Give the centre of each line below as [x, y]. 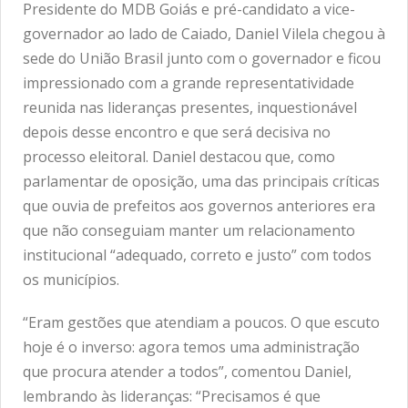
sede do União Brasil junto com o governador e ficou [202, 59]
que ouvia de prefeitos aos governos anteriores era [199, 206]
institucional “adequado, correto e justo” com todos [197, 255]
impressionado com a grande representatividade [189, 83]
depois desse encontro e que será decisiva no [177, 133]
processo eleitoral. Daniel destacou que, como [179, 157]
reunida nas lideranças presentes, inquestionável [190, 108]
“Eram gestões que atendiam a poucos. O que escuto [201, 323]
